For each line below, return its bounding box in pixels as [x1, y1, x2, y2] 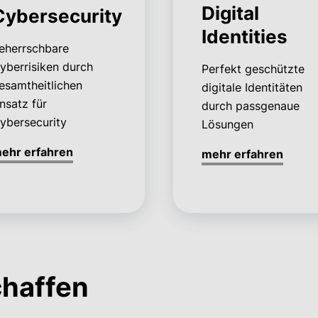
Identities [201, 26, 287, 48]
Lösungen [201, 117, 253, 132]
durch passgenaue [201, 99, 300, 114]
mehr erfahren [201, 147, 283, 162]
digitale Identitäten [201, 80, 302, 95]
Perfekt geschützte [201, 62, 305, 77]
